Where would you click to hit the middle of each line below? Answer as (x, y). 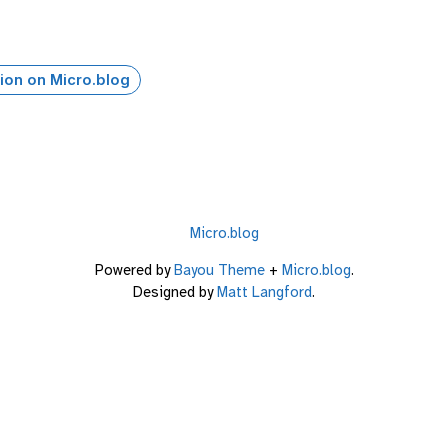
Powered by (134, 269)
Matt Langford (264, 291)
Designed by (175, 291)
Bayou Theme (219, 269)
